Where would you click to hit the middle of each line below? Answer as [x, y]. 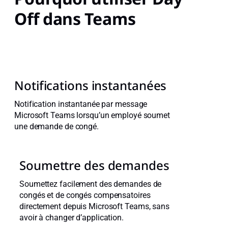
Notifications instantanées [91, 85]
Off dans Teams [75, 19]
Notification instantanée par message [81, 104]
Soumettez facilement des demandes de [91, 184]
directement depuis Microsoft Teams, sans [94, 207]
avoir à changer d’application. [72, 218]
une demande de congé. [56, 127]
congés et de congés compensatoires [85, 195]
